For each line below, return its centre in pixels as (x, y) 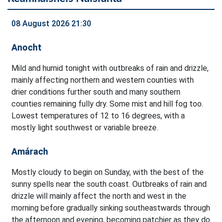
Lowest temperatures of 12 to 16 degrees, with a (98, 116)
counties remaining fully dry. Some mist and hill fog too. (107, 104)
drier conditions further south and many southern (96, 92)
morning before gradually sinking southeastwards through (111, 208)
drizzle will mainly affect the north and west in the (99, 196)
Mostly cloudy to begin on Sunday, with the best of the (108, 172)
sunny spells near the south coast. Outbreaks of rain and (109, 184)
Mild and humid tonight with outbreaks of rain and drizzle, (110, 68)
